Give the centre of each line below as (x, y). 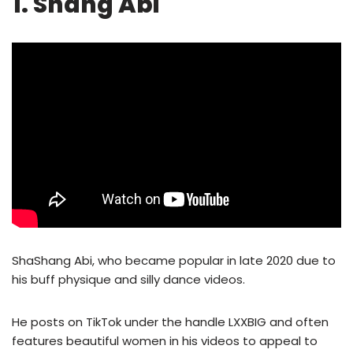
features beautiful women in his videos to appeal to (165, 341)
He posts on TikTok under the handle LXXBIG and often (170, 322)
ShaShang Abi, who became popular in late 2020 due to (174, 261)
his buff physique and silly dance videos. (128, 280)
